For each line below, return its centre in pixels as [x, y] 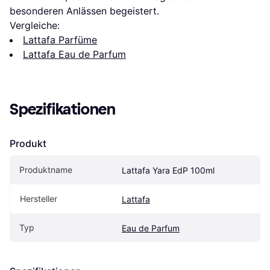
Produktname [46, 170]
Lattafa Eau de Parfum [74, 55]
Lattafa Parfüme [60, 40]
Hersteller [39, 199]
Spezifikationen [63, 110]
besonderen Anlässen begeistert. [84, 11]
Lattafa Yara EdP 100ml [168, 171]
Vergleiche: [35, 26]
